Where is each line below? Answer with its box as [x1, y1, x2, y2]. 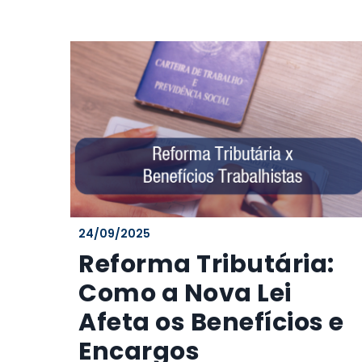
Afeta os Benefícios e [78, 305, 344, 340]
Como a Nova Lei [78, 276, 292, 311]
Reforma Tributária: [78, 247, 335, 282]
